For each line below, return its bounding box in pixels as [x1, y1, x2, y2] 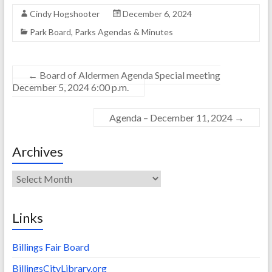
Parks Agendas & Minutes [74, 27, 173, 38]
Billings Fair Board [12, 241, 89, 253]
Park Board [29, 27, 71, 38]
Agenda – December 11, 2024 [109, 112, 235, 124]
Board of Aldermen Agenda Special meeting [37, 69, 220, 81]
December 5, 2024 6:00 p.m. [12, 81, 129, 93]
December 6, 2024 [122, 8, 192, 19]
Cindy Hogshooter [29, 8, 100, 19]
